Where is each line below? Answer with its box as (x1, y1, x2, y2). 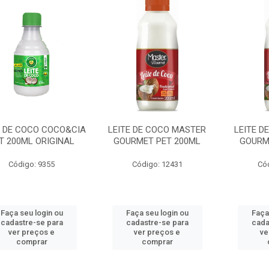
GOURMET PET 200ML (113, 136, 201, 147)
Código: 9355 (8, 160, 55, 169)
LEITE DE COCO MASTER (108, 124, 207, 135)
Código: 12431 (131, 160, 183, 169)
